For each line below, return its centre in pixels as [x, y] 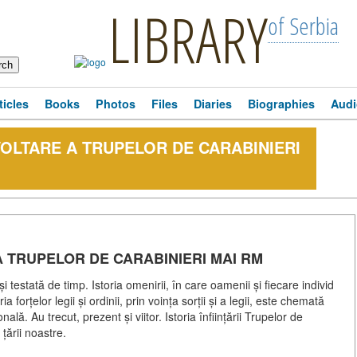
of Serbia [303, 26]
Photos [116, 104]
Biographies [281, 104]
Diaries [213, 104]
